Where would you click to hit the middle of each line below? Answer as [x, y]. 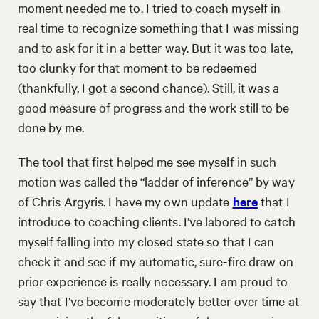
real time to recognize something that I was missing [158, 27]
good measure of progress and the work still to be [153, 107]
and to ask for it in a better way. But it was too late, [155, 47]
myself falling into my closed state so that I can [146, 241]
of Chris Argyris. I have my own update [125, 201]
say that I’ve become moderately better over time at [158, 300]
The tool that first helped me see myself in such [147, 161]
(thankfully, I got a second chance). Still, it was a [148, 87]
